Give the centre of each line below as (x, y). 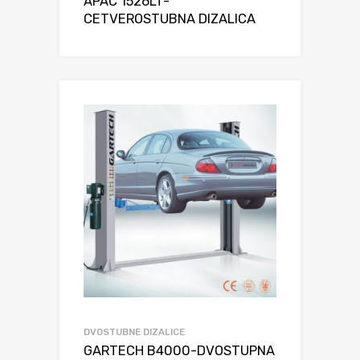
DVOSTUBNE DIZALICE (134, 331)
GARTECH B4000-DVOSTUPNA (179, 350)
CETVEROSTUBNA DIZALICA (170, 19)
